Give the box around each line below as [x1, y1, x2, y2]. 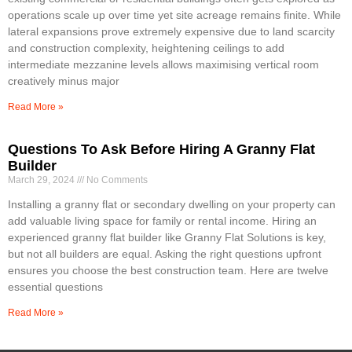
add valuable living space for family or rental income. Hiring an [8, 214, 317, 228]
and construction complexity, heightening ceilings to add [8, 42, 284, 55]
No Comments [84, 174, 148, 186]
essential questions [8, 280, 103, 294]
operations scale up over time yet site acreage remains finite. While [8, 9, 341, 22]
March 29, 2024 [8, 174, 77, 186]
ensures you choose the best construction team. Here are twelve [8, 264, 328, 277]
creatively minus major [8, 75, 119, 88]
